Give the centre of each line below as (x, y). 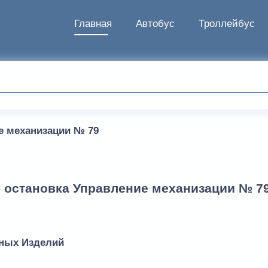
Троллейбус (227, 24)
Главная (93, 24)
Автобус (155, 24)
